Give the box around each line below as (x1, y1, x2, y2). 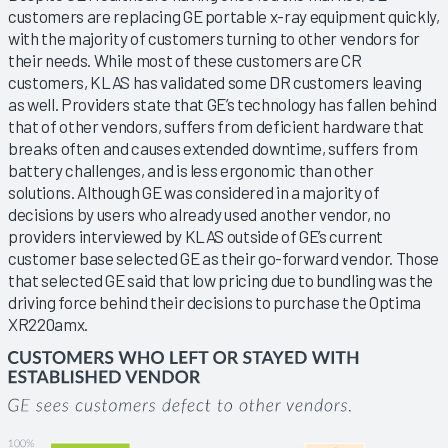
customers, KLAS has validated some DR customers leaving (8, 72, 422, 93)
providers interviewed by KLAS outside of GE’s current (8, 226, 383, 247)
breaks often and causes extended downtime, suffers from (8, 138, 418, 159)
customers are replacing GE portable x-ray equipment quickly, (8, 6, 440, 27)
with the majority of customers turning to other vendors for (8, 28, 420, 49)
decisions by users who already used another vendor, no (8, 204, 391, 225)
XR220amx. (8, 314, 88, 335)
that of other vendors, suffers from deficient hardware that (8, 116, 424, 137)
